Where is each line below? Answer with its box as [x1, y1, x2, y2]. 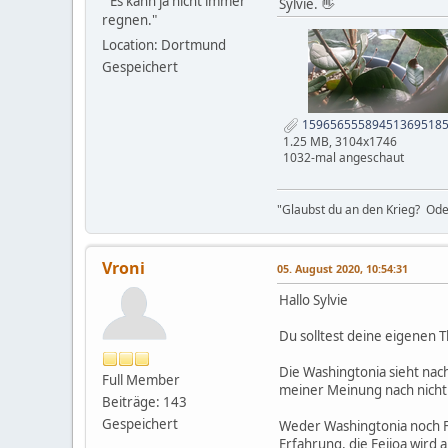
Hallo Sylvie [279, 290, 348, 309]
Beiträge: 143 [102, 392, 187, 411]
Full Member [102, 370, 180, 389]
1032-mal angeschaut [283, 148, 404, 166]
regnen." [102, 10, 157, 29]
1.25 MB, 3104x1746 [283, 132, 397, 150]
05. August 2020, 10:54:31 [277, 260, 408, 276]
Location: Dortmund [102, 35, 226, 54]
